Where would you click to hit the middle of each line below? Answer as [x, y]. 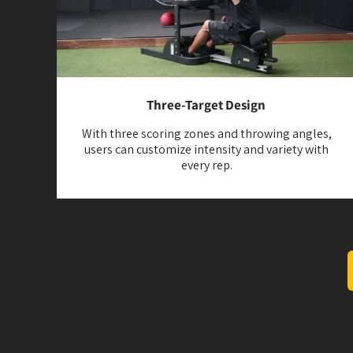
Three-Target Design [206, 104]
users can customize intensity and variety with [206, 149]
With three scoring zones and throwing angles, [206, 133]
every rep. [206, 165]
